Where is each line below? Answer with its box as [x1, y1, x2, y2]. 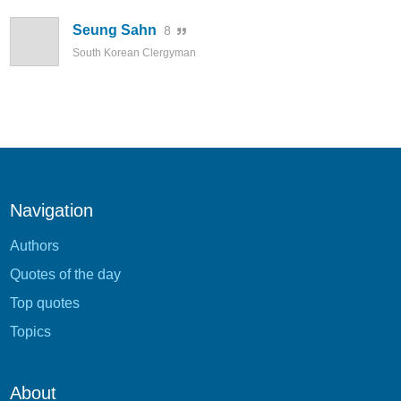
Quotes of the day [10, 267, 121, 283]
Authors [10, 238, 59, 254]
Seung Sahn [73, 22, 157, 38]
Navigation [10, 200, 93, 221]
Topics [10, 324, 51, 340]
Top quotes [10, 295, 80, 311]
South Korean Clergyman [73, 47, 196, 60]
